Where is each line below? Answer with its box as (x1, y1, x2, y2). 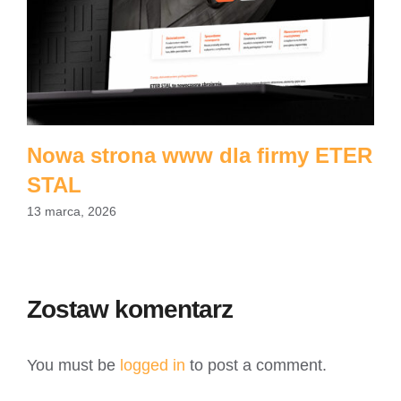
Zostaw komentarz (27, 295, 233, 324)
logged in (120, 356, 185, 375)
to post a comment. (185, 356, 327, 375)
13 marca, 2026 (27, 204, 116, 219)
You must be (27, 356, 120, 375)
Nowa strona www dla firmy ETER (27, 142, 372, 167)
